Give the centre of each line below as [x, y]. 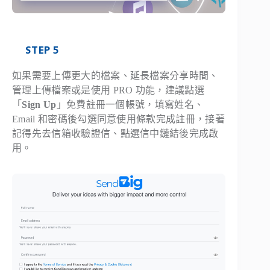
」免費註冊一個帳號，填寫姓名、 [130, 104]
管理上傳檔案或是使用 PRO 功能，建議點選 [108, 90]
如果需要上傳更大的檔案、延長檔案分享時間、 [115, 75]
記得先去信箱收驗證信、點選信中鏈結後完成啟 [115, 133]
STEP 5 [42, 50]
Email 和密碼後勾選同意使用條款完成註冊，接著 [119, 119]
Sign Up [39, 104]
